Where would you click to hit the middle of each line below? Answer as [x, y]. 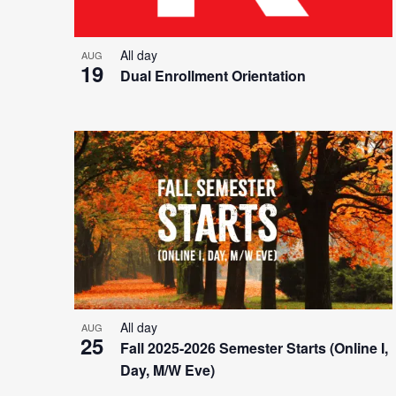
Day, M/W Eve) [168, 370]
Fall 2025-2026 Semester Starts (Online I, [254, 348]
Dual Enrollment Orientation [213, 75]
